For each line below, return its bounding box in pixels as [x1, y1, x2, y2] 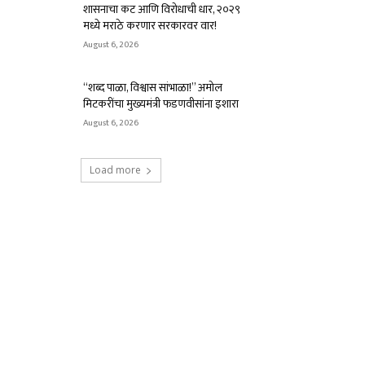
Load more [89, 163, 141, 177]
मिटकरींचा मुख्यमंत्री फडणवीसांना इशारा [83, 95, 239, 113]
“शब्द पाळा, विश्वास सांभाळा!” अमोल [83, 78, 222, 97]
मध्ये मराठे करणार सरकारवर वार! [83, 16, 217, 35]
